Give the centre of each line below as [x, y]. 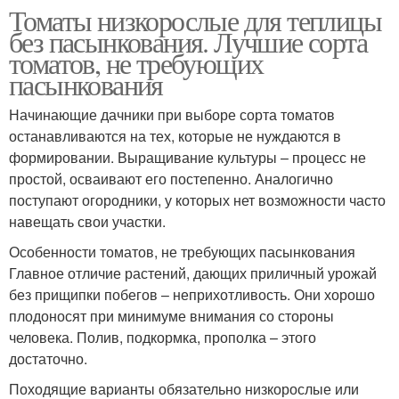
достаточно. [48, 359]
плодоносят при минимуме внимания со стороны [171, 316]
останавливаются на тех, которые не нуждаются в [175, 136]
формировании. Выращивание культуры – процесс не [187, 158]
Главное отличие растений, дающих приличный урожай [193, 273]
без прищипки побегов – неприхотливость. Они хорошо [192, 295]
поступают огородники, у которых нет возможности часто [197, 200]
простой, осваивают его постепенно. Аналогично [171, 179]
